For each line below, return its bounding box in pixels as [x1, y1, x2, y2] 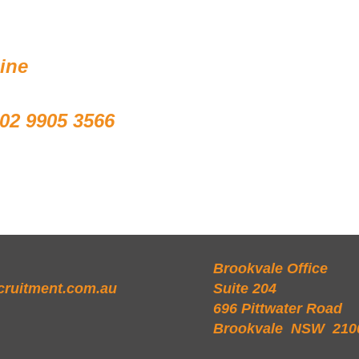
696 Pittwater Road [212, 301, 342, 317]
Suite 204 [212, 280, 276, 296]
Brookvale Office [212, 260, 328, 276]
